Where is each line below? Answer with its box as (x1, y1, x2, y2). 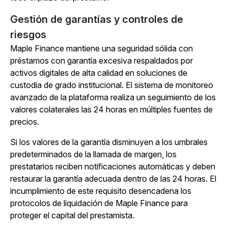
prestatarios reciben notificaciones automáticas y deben (10, 161, 215, 172)
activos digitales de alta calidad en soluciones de (10, 68, 187, 78)
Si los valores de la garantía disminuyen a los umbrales (10, 137, 208, 148)
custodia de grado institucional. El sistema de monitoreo (10, 80, 213, 91)
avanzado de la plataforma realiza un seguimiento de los (10, 92, 216, 103)
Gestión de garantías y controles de (10, 13, 183, 26)
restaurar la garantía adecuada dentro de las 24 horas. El (10, 174, 216, 184)
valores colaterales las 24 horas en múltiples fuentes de (10, 104, 213, 115)
